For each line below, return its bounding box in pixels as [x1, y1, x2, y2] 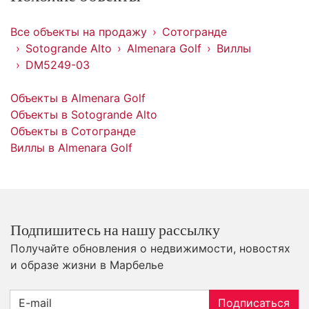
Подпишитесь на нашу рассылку [10, 223, 220, 238]
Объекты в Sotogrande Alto [10, 107, 157, 121]
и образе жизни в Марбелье [10, 257, 163, 272]
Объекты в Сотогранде [10, 123, 136, 138]
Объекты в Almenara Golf [10, 90, 146, 105]
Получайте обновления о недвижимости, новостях [10, 241, 290, 255]
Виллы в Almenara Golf [10, 140, 132, 154]
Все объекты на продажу [10, 24, 147, 39]
